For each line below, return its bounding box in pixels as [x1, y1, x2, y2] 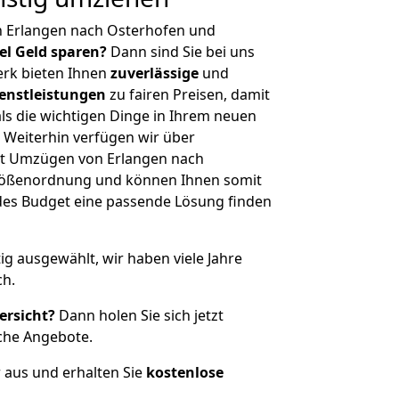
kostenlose [146, 362, 224, 382]
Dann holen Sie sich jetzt [55, 305, 224, 325]
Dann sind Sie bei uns [107, 42, 255, 61]
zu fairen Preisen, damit [106, 85, 270, 104]
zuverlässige [110, 63, 199, 83]
